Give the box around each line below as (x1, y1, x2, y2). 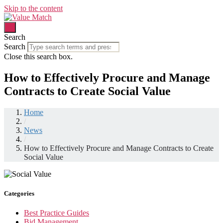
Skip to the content (4, 4, 63, 12)
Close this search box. (4, 52, 73, 61)
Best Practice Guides (24, 209, 89, 218)
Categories (4, 189, 34, 197)
